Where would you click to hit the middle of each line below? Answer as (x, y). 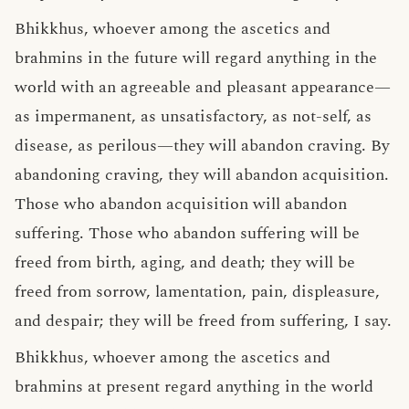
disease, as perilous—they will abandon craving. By (202, 146)
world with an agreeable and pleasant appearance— (203, 87)
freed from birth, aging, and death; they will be (185, 262)
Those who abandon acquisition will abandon (181, 204)
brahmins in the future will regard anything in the (196, 58)
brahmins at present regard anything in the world (194, 387)
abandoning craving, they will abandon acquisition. (202, 175)
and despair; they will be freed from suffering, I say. (203, 321)
